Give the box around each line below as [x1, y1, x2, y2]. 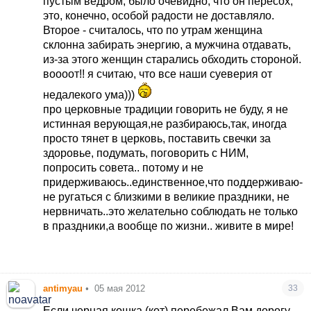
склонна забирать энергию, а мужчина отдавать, [43, 38, 292, 51]
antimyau [43, 283, 83, 294]
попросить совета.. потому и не [43, 161, 204, 174]
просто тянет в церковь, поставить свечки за [43, 132, 271, 144]
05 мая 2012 [94, 283, 146, 294]
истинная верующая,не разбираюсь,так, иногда [43, 117, 287, 130]
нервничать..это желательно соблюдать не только [43, 205, 299, 217]
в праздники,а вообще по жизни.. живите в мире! [43, 219, 294, 232]
